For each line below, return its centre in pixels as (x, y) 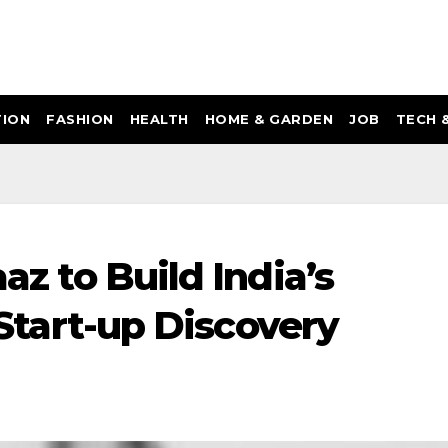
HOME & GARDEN (268, 118)
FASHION (80, 118)
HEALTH (159, 118)
